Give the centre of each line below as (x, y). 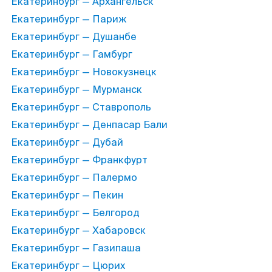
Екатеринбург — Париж (69, 19)
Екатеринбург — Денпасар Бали (89, 125)
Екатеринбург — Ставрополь (81, 107)
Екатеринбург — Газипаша (76, 248)
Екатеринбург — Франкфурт (79, 160)
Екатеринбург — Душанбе (74, 37)
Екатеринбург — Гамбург (72, 54)
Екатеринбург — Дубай (67, 142)
